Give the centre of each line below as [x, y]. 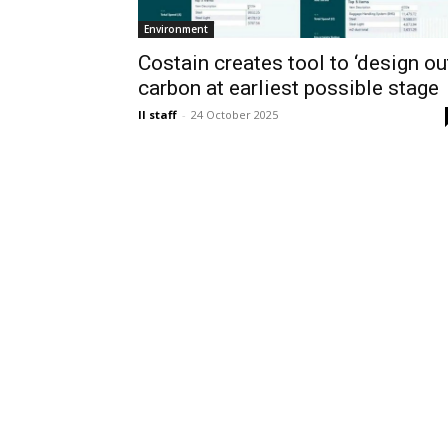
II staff [157, 115]
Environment [176, 29]
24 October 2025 [234, 115]
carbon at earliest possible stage [288, 88]
